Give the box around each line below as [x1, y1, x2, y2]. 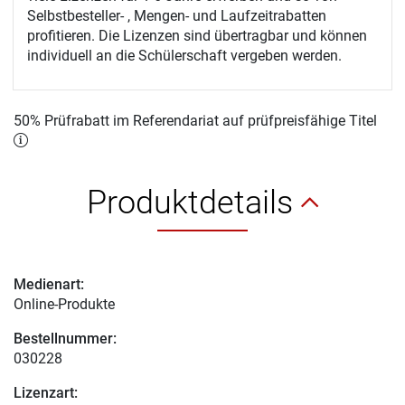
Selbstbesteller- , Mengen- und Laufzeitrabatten [27, 6, 326, 24]
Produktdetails [87, 183, 301, 221]
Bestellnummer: [14, 329, 117, 347]
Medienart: [14, 275, 84, 293]
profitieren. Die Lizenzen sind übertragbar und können [27, 26, 367, 44]
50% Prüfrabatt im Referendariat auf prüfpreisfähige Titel [14, 111, 377, 129]
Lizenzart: [14, 383, 78, 401]
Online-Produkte [14, 295, 115, 313]
